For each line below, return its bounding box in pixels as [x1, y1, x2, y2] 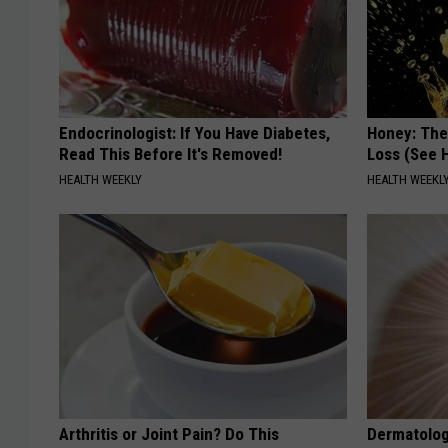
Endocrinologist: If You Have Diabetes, [59, 123, 330, 144]
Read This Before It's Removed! [59, 144, 282, 165]
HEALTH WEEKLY [59, 172, 142, 188]
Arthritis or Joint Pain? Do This [59, 424, 279, 445]
